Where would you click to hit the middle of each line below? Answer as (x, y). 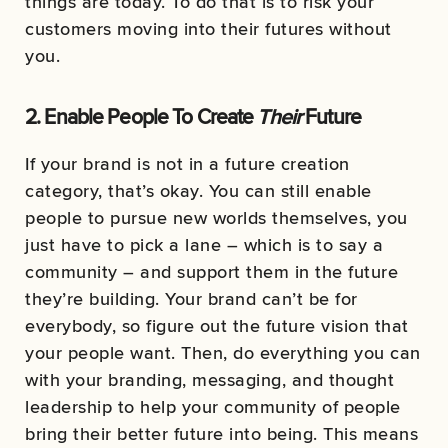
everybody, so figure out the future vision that (217, 326)
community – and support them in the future (211, 272)
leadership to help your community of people (213, 407)
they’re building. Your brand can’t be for (191, 299)
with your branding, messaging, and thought (209, 380)
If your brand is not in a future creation (187, 164)
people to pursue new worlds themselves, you (216, 218)
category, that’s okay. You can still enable (198, 191)
